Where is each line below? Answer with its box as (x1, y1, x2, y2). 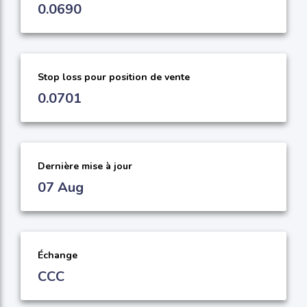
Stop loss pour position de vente (38, 71, 190, 84)
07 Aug (38, 178, 84, 197)
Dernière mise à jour (38, 160, 132, 173)
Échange (38, 249, 77, 262)
